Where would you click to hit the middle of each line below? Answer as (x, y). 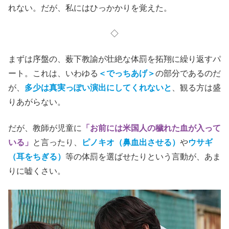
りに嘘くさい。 (37, 171)
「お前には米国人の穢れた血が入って (151, 128)
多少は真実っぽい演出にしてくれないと (98, 88)
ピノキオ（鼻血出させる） (131, 142)
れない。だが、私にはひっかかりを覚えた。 (90, 8)
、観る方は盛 (196, 88)
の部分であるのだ (188, 74)
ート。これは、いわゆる (53, 74)
